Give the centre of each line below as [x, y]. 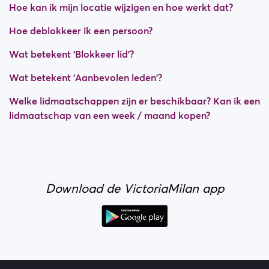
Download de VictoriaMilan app [134, 189]
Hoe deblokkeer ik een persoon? [81, 31]
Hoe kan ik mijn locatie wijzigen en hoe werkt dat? [121, 7]
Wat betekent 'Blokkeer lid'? [71, 54]
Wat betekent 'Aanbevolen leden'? [86, 77]
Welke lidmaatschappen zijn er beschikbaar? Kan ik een [134, 101]
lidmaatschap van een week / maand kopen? [110, 115]
